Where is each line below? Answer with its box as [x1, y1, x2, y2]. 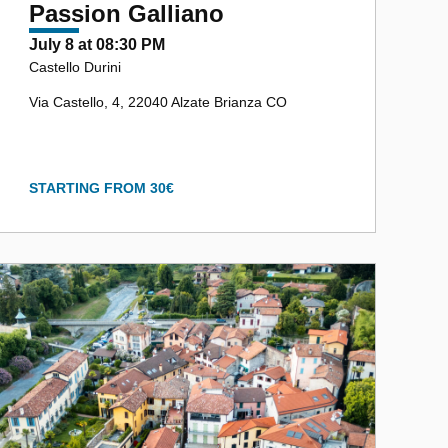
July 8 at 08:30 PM [29, 35, 165, 53]
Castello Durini [29, 58, 121, 75]
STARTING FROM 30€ [29, 179, 174, 196]
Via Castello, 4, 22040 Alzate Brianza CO [29, 93, 287, 110]
